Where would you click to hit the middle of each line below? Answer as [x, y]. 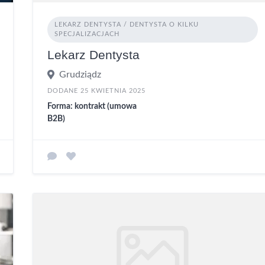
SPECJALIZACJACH [87, 34]
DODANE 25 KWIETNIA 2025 [97, 91]
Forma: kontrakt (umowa [92, 106]
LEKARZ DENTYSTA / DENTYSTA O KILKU [127, 24]
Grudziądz [80, 74]
